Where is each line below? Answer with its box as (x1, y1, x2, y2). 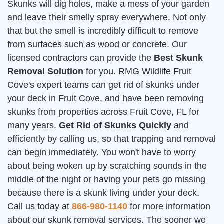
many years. (7, 120, 59, 131)
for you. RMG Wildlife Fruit (83, 66, 191, 77)
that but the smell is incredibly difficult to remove (7, 26, 198, 36)
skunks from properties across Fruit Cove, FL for (7, 107, 199, 117)
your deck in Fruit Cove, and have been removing (7, 93, 204, 104)
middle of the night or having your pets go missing (7, 174, 205, 185)
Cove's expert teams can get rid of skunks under (7, 80, 199, 90)
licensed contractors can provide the (7, 53, 154, 63)
